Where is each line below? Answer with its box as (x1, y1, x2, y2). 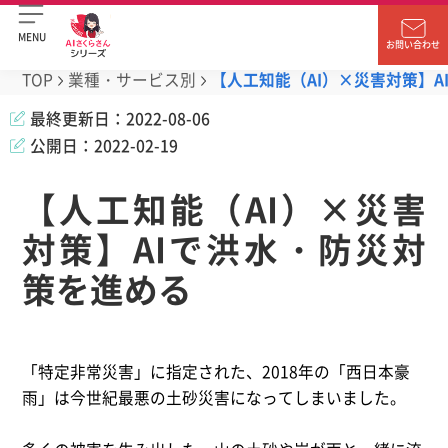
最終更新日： (30, 106, 126, 130)
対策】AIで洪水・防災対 (22, 223, 426, 273)
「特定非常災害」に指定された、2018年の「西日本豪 (22, 359, 411, 383)
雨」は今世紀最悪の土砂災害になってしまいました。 (22, 385, 407, 409)
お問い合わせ (386, 38, 440, 51)
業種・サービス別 (68, 68, 196, 91)
